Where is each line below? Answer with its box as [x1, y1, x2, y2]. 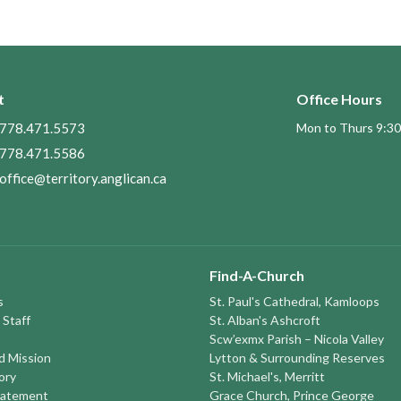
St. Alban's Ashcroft [209, 311, 320, 328]
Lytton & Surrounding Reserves [209, 349, 385, 365]
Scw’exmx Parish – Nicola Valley [209, 330, 384, 346]
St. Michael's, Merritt [209, 368, 325, 384]
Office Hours [295, 90, 382, 107]
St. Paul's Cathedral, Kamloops [209, 293, 380, 309]
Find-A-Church [209, 267, 304, 285]
